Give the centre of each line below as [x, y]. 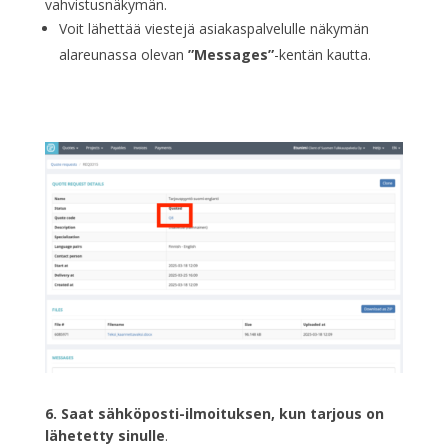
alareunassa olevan [123, 54]
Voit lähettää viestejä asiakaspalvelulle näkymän [213, 28]
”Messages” [230, 54]
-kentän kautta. [322, 54]
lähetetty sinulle [104, 436]
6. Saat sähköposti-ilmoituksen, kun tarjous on [214, 414]
